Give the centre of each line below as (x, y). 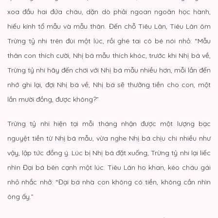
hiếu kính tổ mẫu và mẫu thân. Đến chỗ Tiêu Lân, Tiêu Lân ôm (109, 26)
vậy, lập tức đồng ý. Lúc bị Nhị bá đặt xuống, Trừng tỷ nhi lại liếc (109, 153)
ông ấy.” (20, 196)
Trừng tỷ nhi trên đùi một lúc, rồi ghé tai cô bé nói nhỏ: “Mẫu (109, 41)
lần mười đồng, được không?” (53, 99)
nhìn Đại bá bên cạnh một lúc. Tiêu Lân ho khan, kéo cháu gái (109, 167)
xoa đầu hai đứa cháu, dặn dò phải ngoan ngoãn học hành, (109, 11)
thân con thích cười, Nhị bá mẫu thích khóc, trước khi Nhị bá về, (109, 55)
